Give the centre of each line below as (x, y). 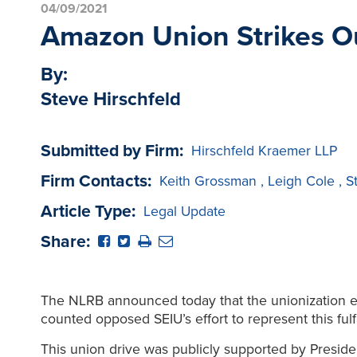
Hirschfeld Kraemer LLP (264, 151)
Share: (65, 241)
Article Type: (88, 211)
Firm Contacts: (96, 180)
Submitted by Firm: (112, 150)
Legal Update (184, 211)
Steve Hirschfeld (110, 100)
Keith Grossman (208, 181)
